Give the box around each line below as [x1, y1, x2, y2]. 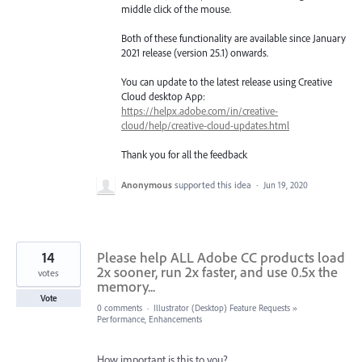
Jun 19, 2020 [263, 179, 308, 191]
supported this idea [175, 178, 254, 191]
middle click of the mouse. [121, 2, 231, 15]
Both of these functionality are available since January [121, 32, 346, 44]
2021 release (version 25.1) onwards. [121, 46, 268, 59]
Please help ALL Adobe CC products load [97, 247, 345, 267]
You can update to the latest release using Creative [121, 75, 332, 89]
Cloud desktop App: [121, 90, 205, 103]
